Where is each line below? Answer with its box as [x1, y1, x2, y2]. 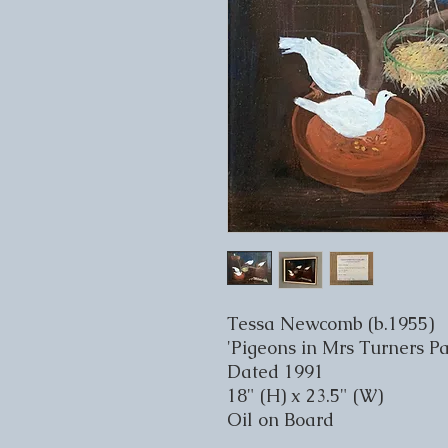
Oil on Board [227, 408, 334, 432]
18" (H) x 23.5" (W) [227, 384, 383, 408]
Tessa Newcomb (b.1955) [227, 312, 434, 336]
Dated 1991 [227, 360, 324, 384]
